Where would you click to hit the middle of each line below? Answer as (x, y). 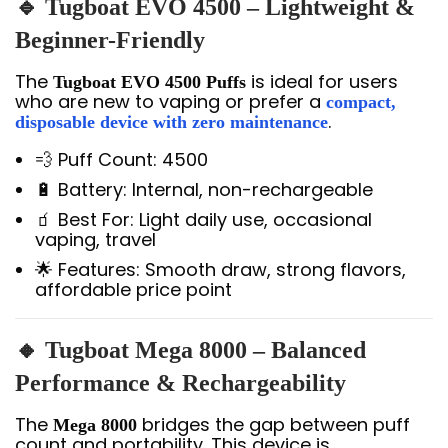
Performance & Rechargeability (180, 383)
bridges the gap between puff (273, 424)
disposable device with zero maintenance (171, 122)
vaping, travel (95, 239)
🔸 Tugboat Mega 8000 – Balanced (190, 350)
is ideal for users (322, 81)
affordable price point (133, 289)
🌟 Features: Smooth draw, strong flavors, (220, 269)
